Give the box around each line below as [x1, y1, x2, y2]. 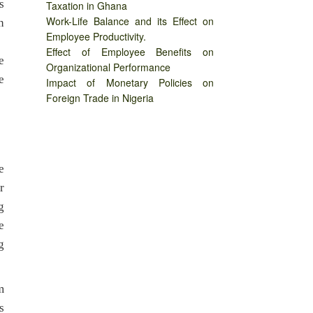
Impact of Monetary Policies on [46, 75, 214, 90]
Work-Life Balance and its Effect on [46, 14, 214, 29]
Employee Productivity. [46, 29, 146, 44]
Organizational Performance [46, 60, 170, 75]
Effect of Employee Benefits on [46, 45, 214, 59]
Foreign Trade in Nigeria [46, 91, 154, 105]
